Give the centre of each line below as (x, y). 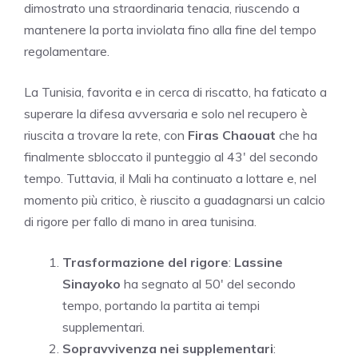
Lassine (259, 262)
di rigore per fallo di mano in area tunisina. (140, 221)
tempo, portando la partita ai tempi (161, 305)
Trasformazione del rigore (145, 262)
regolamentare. (67, 51)
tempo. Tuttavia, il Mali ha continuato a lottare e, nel (170, 178)
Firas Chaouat (232, 135)
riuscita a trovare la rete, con (106, 135)
